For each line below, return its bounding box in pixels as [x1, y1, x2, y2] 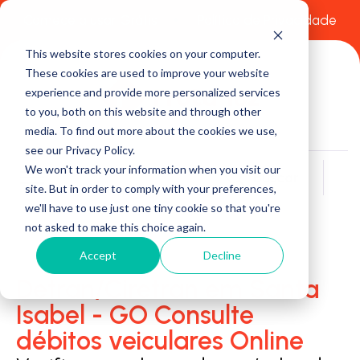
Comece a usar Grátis [23, 12, 157, 28]
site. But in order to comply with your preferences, [24, 181, 276, 195]
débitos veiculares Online [16, 325, 304, 356]
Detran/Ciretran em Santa [16, 273, 319, 305]
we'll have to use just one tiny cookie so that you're [24, 200, 280, 215]
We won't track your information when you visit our [24, 162, 280, 176]
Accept [80, 247, 117, 262]
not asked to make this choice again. [24, 219, 206, 234]
